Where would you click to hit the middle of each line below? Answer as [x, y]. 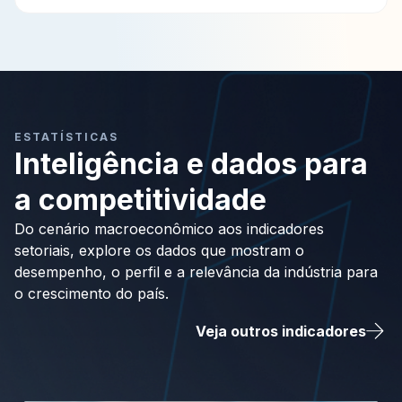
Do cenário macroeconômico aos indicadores [169, 229]
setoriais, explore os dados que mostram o [159, 251]
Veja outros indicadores [281, 332]
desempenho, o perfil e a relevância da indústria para [196, 272]
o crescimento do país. [92, 294]
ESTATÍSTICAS [66, 137]
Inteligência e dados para [191, 164]
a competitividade [140, 200]
